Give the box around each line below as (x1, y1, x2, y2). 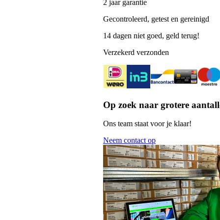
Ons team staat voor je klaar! (103, 119, 192, 128)
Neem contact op (103, 136, 156, 145)
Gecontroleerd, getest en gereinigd (103, 14, 209, 23)
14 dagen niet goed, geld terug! (103, 31, 199, 40)
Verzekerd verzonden (103, 48, 169, 56)
